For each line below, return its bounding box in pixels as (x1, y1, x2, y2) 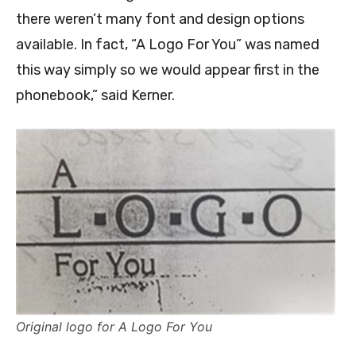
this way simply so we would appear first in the (16, 61, 319, 79)
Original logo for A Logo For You (16, 319, 212, 335)
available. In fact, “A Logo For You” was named (16, 36, 319, 54)
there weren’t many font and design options (16, 10, 304, 29)
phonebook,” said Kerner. (16, 87, 175, 105)
